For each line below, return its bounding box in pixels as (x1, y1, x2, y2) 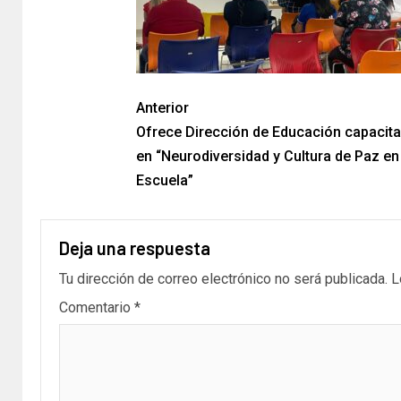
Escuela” (135, 171, 193, 189)
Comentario (59, 298, 134, 316)
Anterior (135, 98, 189, 116)
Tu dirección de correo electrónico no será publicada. (59, 269, 388, 287)
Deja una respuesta (59, 236, 210, 259)
